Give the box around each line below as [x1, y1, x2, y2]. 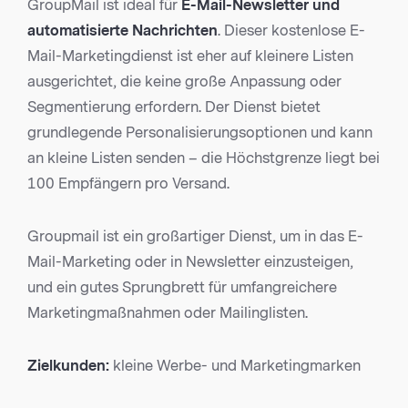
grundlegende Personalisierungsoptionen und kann [27, 124, 372, 142]
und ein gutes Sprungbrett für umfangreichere [27, 279, 337, 297]
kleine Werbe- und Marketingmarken [113, 357, 361, 375]
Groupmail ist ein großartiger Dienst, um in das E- [27, 228, 363, 246]
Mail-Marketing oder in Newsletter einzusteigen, [27, 253, 353, 271]
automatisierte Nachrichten [27, 22, 218, 40]
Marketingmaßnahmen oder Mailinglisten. [27, 304, 308, 322]
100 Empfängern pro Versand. [27, 175, 229, 193]
